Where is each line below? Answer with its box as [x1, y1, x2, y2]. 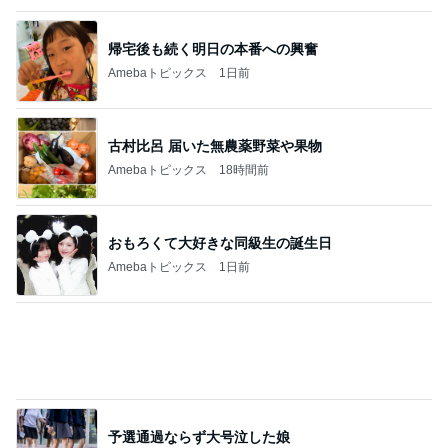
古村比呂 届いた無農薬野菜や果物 [108, 40, 322, 57]
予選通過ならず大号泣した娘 [108, 331, 290, 348]
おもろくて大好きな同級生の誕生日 [108, 137, 332, 154]
